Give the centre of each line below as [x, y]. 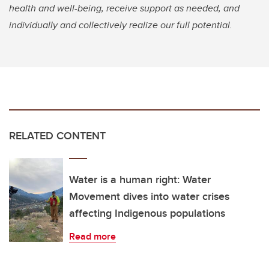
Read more [92, 237]
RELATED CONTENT [57, 136]
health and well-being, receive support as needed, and [124, 8]
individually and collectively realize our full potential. [123, 25]
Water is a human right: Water [140, 180]
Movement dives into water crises [149, 197]
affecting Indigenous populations [147, 213]
